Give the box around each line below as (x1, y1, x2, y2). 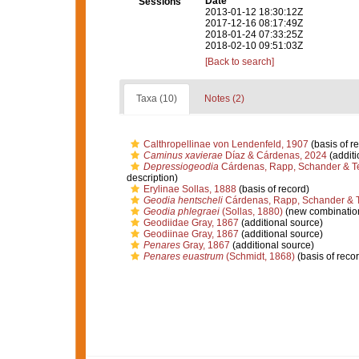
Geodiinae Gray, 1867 (143, 228, 239, 240)
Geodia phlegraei (143, 206, 220, 217)
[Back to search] (205, 56, 274, 67)
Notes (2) (204, 93, 244, 104)
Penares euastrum (143, 251, 224, 262)
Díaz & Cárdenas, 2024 (222, 150, 327, 161)
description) (126, 172, 178, 184)
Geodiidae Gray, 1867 (143, 217, 239, 228)
